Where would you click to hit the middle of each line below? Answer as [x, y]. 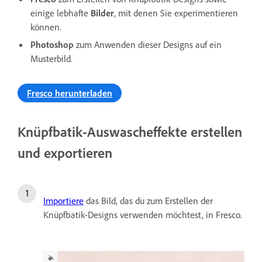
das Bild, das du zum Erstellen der [148, 200]
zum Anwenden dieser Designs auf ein [149, 44]
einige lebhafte [61, 13]
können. [46, 27]
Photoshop [53, 44]
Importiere [63, 200]
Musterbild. [51, 58]
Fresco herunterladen [70, 93]
